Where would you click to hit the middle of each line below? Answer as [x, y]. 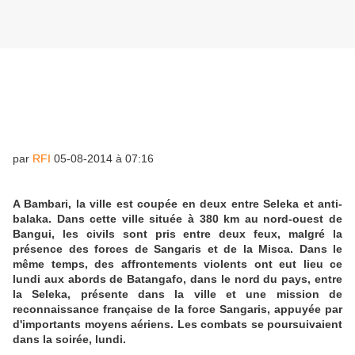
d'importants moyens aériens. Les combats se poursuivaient [177, 324]
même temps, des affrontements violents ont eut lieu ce [177, 264]
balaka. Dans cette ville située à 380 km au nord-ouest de [177, 219]
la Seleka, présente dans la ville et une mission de [177, 294]
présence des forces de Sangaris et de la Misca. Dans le [177, 249]
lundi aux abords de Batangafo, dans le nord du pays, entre [177, 279]
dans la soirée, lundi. [69, 340]
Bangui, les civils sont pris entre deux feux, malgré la [177, 234]
